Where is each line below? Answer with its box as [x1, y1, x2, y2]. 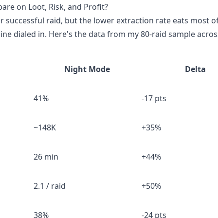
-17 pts [142, 93, 166, 104]
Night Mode [64, 64, 110, 74]
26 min [34, 151, 58, 162]
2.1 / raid [34, 181, 66, 191]
